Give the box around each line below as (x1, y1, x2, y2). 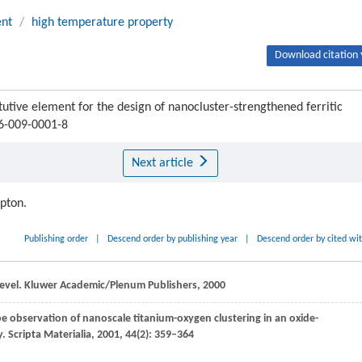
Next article (131, 157, 196, 170)
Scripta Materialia (6, 329, 91, 341)
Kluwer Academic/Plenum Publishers (24, 280, 197, 292)
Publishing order (24, 234, 89, 244)
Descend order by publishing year (107, 234, 238, 244)
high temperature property (32, 16, 173, 29)
